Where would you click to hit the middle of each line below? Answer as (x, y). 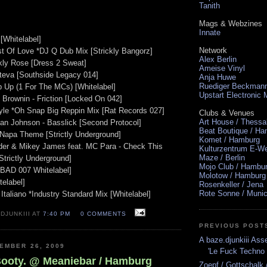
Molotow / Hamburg (232, 175)
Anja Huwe (218, 77)
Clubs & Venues (227, 113)
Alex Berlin (218, 59)
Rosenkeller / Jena (231, 184)
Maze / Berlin (222, 157)
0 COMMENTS (103, 213)
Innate (210, 32)
